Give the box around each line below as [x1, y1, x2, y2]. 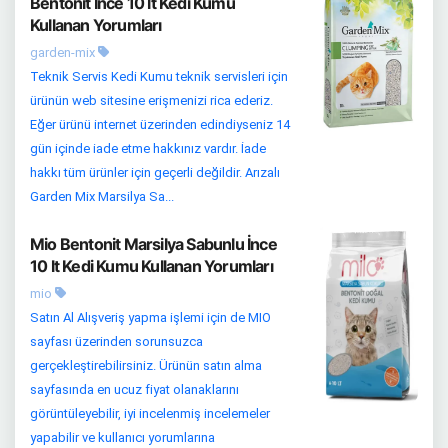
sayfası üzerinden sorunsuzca [30, 333, 203, 349]
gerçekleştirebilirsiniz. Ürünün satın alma [30, 357, 262, 373]
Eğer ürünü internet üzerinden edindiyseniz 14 [30, 116, 290, 132]
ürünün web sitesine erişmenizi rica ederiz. [30, 92, 273, 108]
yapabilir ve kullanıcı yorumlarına [30, 429, 215, 445]
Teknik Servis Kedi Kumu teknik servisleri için [30, 68, 288, 84]
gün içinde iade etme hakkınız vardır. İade [30, 140, 266, 156]
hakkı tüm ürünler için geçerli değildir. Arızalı [30, 164, 280, 180]
